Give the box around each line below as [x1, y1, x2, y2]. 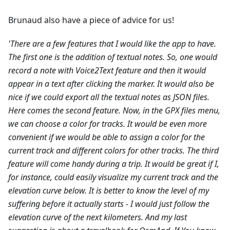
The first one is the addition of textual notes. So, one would [8, 51, 217, 63]
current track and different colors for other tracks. [8, 145, 185, 157]
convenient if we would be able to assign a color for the [8, 131, 205, 143]
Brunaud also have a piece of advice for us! [8, 14, 174, 26]
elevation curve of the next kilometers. [8, 212, 143, 223]
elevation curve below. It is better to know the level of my [8, 185, 209, 197]
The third [187, 145, 219, 157]
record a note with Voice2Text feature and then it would [8, 65, 206, 76]
